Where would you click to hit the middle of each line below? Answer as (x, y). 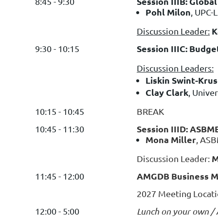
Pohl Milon (168, 12)
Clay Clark (167, 92)
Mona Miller (171, 139)
